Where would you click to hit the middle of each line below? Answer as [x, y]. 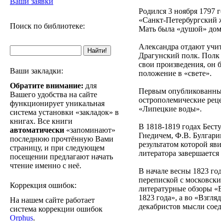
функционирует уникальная [57, 103]
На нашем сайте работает [52, 200]
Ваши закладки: [37, 71]
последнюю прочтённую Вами [62, 139]
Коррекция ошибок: [43, 185]
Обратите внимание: [47, 86]
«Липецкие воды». [170, 109]
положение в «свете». [175, 73]
